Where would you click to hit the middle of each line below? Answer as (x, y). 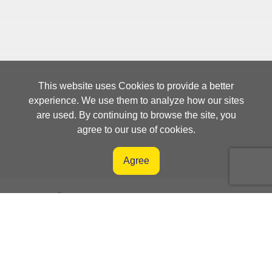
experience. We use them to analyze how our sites (136, 100)
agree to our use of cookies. (136, 130)
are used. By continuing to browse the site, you (136, 115)
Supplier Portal (149, 231)
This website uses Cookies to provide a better (136, 86)
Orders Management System (149, 202)
